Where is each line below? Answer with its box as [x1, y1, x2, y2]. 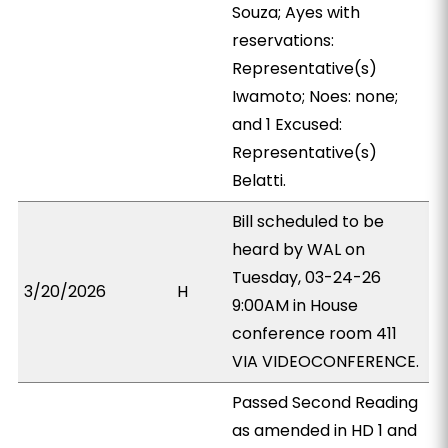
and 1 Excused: [232, 113, 343, 136]
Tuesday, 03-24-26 [232, 266, 382, 289]
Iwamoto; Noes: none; [232, 85, 399, 108]
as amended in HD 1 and [232, 419, 418, 442]
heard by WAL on [232, 238, 366, 261]
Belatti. [232, 169, 287, 192]
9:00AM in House [232, 294, 359, 317]
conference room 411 [232, 322, 398, 345]
